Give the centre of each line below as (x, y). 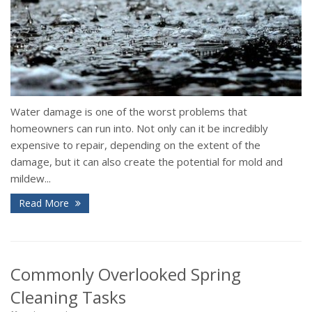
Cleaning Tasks (68, 297)
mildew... (31, 179)
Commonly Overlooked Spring (126, 274)
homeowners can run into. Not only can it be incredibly (139, 128)
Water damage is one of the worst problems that (129, 112)
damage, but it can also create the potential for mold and (147, 162)
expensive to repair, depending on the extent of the (135, 145)
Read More (45, 203)
